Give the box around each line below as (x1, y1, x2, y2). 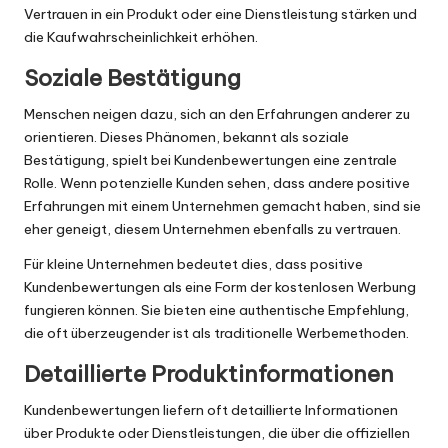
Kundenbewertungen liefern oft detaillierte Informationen (24, 401, 398, 420)
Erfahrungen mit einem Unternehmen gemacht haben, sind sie (24, 197, 421, 216)
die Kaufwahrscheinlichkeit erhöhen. (24, 28, 258, 47)
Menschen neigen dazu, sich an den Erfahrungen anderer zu (24, 105, 410, 124)
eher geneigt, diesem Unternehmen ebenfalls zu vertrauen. (24, 220, 401, 239)
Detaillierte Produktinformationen (24, 360, 394, 389)
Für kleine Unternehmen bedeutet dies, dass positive (24, 255, 363, 274)
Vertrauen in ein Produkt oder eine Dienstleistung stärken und (24, 5, 417, 24)
